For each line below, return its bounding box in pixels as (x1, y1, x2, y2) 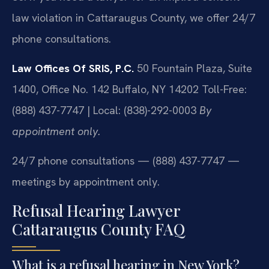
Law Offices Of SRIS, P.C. (12, 61, 134, 75)
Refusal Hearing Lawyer (12, 199, 180, 221)
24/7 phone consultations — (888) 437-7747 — (12, 154, 240, 168)
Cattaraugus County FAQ (12, 218, 185, 240)
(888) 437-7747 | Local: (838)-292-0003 (12, 103, 196, 117)
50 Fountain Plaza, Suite (134, 61, 252, 75)
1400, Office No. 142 (12, 82, 109, 96)
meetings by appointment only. (12, 175, 160, 189)
